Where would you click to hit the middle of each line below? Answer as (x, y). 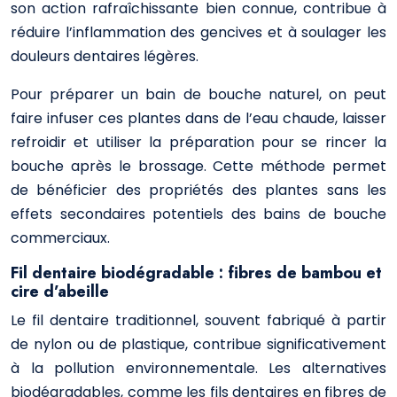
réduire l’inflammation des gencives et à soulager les (198, 32)
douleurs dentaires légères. (105, 56)
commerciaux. (60, 238)
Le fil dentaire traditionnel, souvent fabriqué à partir (198, 320)
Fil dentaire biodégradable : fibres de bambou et (196, 273)
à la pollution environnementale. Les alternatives (198, 368)
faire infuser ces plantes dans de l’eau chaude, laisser (198, 118)
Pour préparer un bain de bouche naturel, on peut (198, 94)
